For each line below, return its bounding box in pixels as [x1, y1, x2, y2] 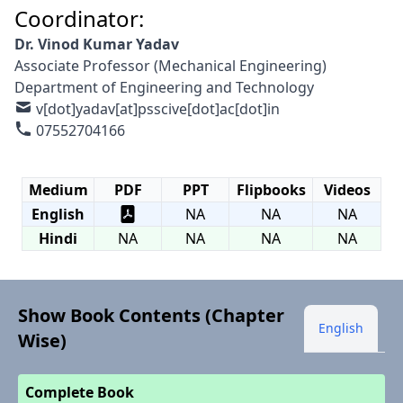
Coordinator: [14, 3, 144, 33]
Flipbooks [236, 179, 306, 200]
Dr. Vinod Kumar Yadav [14, 33, 179, 54]
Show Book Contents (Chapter [18, 303, 284, 328]
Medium [28, 179, 88, 200]
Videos [323, 179, 371, 200]
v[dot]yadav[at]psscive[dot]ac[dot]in [36, 98, 280, 119]
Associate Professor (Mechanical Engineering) [14, 55, 327, 76]
